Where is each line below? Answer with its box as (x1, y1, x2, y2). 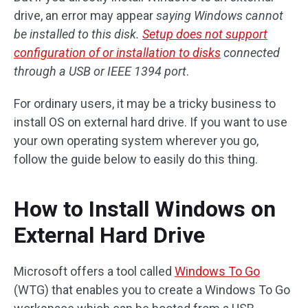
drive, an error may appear (14, 8, 156, 23)
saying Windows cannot (156, 8, 283, 23)
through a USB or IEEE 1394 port (14, 64, 186, 78)
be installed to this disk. (14, 27, 142, 41)
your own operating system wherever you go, (14, 133, 258, 148)
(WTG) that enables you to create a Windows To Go (14, 283, 290, 297)
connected (221, 45, 280, 60)
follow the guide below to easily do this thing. (14, 152, 258, 166)
